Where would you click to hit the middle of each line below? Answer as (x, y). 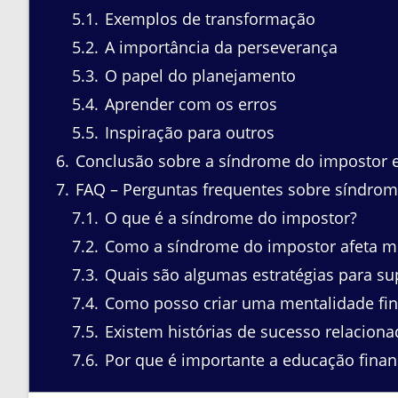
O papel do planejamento (198, 75)
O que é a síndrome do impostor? (229, 217)
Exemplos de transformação (208, 18)
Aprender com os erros (189, 103)
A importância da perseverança (219, 47)
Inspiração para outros (187, 132)
